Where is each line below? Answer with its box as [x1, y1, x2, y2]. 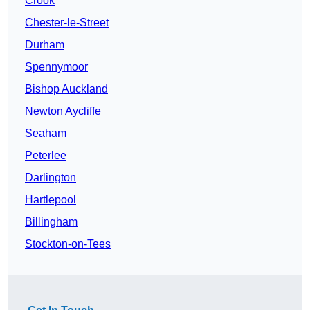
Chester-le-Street [25, 17, 109, 29]
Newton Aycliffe [25, 105, 101, 118]
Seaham [25, 127, 66, 140]
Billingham [25, 216, 77, 228]
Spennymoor [25, 61, 88, 73]
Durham [25, 39, 64, 51]
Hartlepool [25, 194, 76, 206]
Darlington [25, 172, 76, 184]
